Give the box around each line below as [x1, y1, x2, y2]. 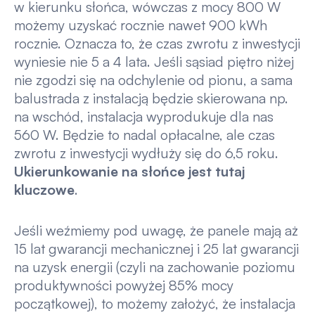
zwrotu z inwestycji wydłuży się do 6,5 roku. [13, 144, 278, 162]
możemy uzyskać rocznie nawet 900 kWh [13, 16, 267, 34]
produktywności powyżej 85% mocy [13, 276, 233, 294]
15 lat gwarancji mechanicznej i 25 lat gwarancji [13, 239, 299, 257]
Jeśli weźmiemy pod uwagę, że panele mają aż [13, 221, 298, 239]
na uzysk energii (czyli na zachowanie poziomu [13, 257, 295, 276]
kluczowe [13, 181, 75, 199]
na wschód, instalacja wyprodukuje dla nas [13, 108, 274, 126]
